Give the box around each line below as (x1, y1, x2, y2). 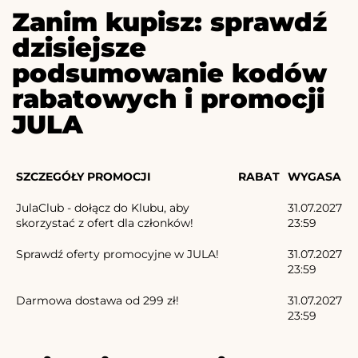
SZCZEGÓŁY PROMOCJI (16, 169, 151, 184)
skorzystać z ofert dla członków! (16, 215, 193, 230)
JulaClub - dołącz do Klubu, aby (16, 200, 189, 215)
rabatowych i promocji (12, 82, 324, 114)
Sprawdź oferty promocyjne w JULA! (16, 246, 219, 261)
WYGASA (288, 169, 341, 184)
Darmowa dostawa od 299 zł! (16, 292, 179, 308)
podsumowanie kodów (12, 57, 327, 89)
